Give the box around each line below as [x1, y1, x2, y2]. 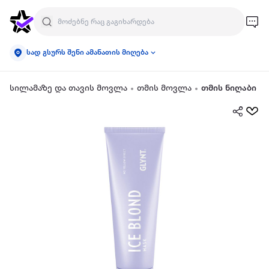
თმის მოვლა [137, 84, 192, 93]
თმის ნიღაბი [201, 84, 256, 93]
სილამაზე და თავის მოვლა [10, 84, 127, 93]
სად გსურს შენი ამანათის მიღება [26, 49, 148, 56]
